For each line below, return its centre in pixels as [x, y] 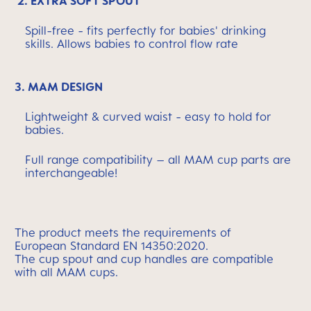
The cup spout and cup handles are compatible [144, 259]
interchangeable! [71, 173]
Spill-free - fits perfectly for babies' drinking [145, 31]
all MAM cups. [79, 272]
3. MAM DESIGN [59, 87]
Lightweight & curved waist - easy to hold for [148, 117]
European [42, 246]
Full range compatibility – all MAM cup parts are [158, 160]
